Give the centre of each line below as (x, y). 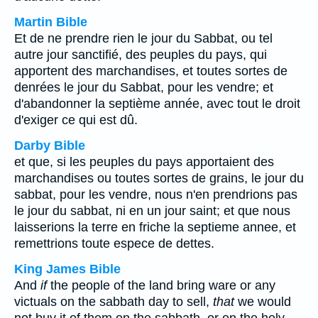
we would (263, 302)
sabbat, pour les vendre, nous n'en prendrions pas (156, 194)
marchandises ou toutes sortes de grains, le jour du (159, 178)
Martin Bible (51, 22)
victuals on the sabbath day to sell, (114, 302)
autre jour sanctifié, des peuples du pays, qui (141, 55)
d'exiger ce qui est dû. (76, 120)
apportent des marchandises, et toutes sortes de (151, 71)
